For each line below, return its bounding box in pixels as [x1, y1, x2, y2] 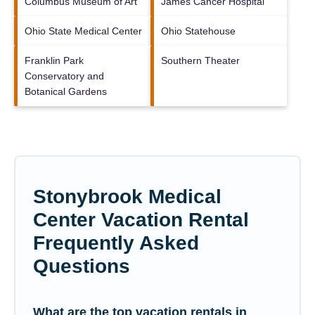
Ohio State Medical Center [25, 25, 142, 37]
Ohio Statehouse [161, 25, 236, 37]
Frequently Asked [33, 232, 199, 255]
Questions [33, 255, 130, 278]
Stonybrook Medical [33, 186, 221, 208]
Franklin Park [25, 55, 84, 67]
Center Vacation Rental [33, 209, 249, 231]
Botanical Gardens [25, 86, 107, 98]
